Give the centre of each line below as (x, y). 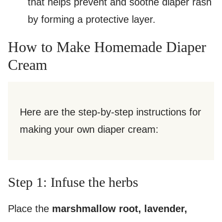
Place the (30, 208)
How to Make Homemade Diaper (107, 47)
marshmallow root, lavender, (120, 208)
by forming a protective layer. (92, 19)
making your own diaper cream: (89, 129)
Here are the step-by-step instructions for (111, 112)
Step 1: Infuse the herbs (73, 182)
